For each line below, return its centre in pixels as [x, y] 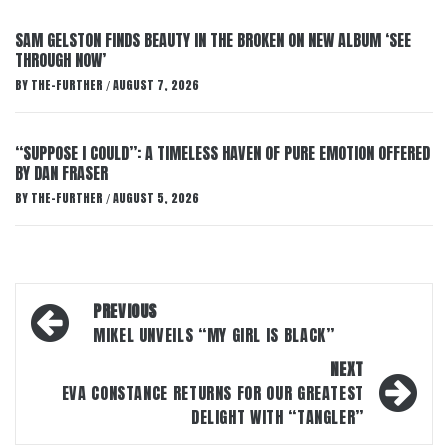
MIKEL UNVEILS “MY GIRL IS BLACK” [214, 335]
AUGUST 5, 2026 [156, 198]
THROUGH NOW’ [60, 60]
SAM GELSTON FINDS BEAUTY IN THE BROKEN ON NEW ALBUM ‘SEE [213, 40]
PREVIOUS [125, 311]
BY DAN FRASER [61, 173]
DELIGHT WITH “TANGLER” [277, 417]
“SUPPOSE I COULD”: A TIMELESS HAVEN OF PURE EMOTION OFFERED [222, 153]
